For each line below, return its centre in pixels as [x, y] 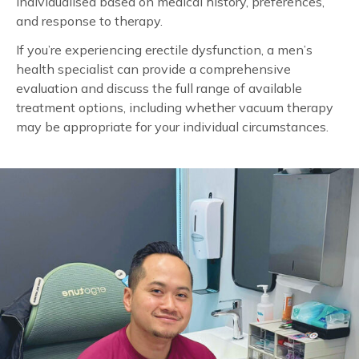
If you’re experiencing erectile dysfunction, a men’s [164, 49]
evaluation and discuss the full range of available [159, 88]
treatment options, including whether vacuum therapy [175, 107]
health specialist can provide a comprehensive [153, 69]
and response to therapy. [89, 20]
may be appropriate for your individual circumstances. [172, 126]
